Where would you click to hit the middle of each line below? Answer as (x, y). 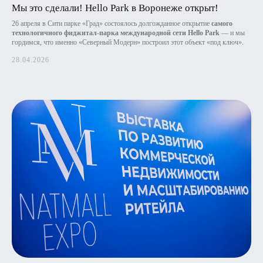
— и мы (232, 33)
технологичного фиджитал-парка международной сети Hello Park (116, 33)
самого (222, 24)
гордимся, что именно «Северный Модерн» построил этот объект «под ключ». (128, 43)
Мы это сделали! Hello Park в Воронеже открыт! (115, 8)
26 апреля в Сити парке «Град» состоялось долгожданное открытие (112, 24)
